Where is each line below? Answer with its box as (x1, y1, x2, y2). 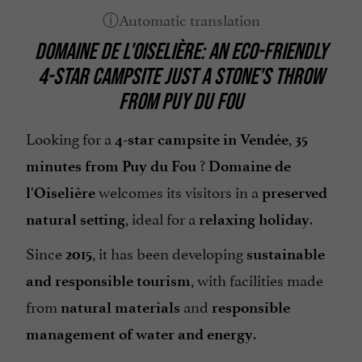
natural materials (61, 298, 180, 318)
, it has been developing (92, 241, 246, 264)
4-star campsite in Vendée (115, 130, 288, 149)
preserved (262, 183, 327, 203)
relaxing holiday (199, 210, 309, 229)
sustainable (246, 245, 325, 264)
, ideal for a (125, 206, 199, 229)
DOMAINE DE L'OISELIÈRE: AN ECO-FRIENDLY (35, 37, 327, 64)
